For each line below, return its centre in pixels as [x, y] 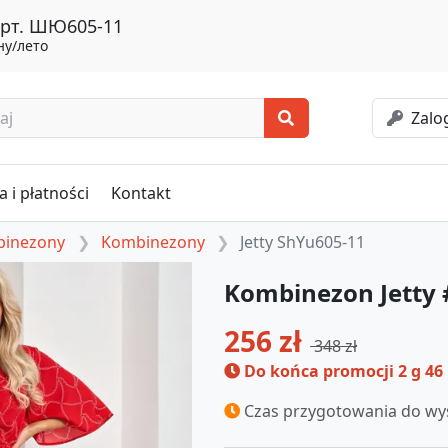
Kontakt [141, 192]
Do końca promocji [319, 370]
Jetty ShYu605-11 [303, 241]
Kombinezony [152, 241]
